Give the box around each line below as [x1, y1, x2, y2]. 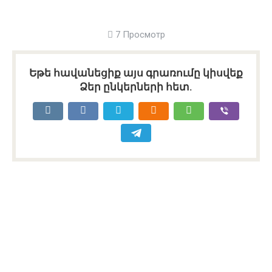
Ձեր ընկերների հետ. [80, 81, 192, 93]
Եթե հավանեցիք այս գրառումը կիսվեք [29, 67, 243, 79]
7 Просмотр [112, 29, 165, 40]
